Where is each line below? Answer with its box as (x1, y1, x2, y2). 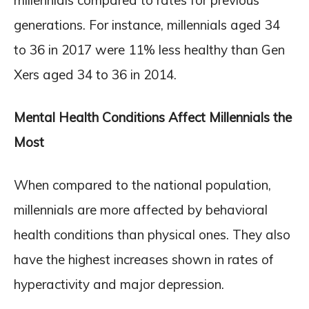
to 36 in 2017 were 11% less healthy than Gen (14, 41, 285, 58)
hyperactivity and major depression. (14, 275, 224, 292)
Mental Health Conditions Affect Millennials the (14, 108, 292, 126)
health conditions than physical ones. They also (14, 226, 290, 243)
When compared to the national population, (14, 176, 271, 193)
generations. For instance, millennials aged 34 (14, 16, 280, 33)
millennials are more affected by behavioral (14, 201, 268, 218)
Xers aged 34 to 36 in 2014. (14, 66, 177, 83)
